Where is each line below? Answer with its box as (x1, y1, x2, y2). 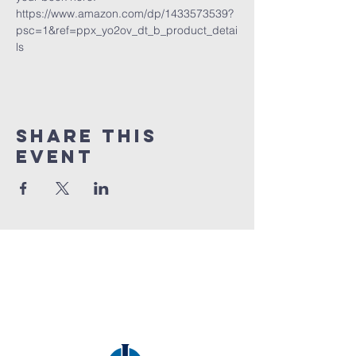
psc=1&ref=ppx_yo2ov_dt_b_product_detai (16, 23, 238, 37)
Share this (16, 125, 157, 147)
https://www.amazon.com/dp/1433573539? (16, 6, 234, 21)
